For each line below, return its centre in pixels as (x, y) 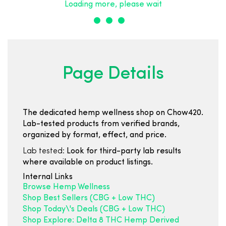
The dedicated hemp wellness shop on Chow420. (113, 113)
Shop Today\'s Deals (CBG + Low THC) (94, 209)
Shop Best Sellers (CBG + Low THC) (89, 198)
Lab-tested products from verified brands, (101, 124)
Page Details (113, 74)
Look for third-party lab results (123, 151)
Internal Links (48, 177)
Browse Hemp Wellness (66, 187)
